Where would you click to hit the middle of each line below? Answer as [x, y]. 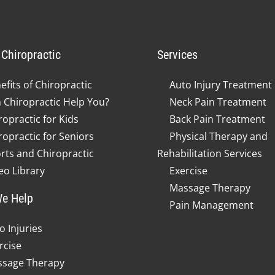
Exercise [188, 170]
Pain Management [211, 205]
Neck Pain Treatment [218, 102]
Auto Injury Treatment [221, 84]
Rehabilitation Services [210, 153]
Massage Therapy [210, 188]
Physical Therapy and [219, 136]
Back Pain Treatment [217, 119]
